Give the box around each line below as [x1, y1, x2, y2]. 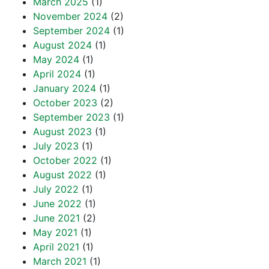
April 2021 [33, 241, 79, 253]
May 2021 [33, 226, 77, 238]
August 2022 [33, 169, 92, 181]
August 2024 [33, 39, 92, 51]
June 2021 [33, 212, 80, 224]
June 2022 [33, 198, 82, 210]
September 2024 [33, 25, 110, 37]
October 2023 [33, 97, 97, 109]
